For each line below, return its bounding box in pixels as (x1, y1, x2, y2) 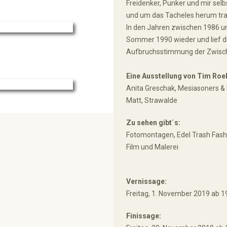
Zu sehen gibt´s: (126, 119, 180, 127)
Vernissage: (126, 177, 167, 185)
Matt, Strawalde (126, 96, 177, 104)
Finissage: (126, 212, 161, 220)
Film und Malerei (126, 143, 178, 151)
